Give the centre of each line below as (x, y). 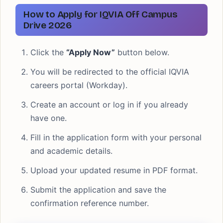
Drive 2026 (48, 25)
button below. (142, 52)
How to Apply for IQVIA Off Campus (101, 14)
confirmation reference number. (90, 203)
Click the (48, 52)
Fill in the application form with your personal (116, 137)
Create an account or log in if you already (109, 105)
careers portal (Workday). (79, 85)
